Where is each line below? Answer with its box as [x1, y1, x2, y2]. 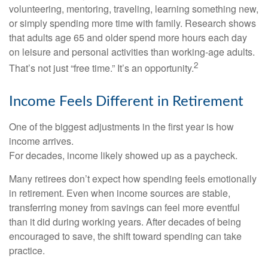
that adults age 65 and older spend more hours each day [9, 30, 247, 44]
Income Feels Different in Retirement [9, 94, 243, 109]
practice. [9, 243, 45, 257]
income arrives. [9, 133, 74, 148]
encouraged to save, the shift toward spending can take [9, 229, 242, 243]
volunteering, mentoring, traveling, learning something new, [9, 1, 258, 16]
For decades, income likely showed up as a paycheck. [9, 148, 237, 162]
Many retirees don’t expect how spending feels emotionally [9, 171, 257, 185]
